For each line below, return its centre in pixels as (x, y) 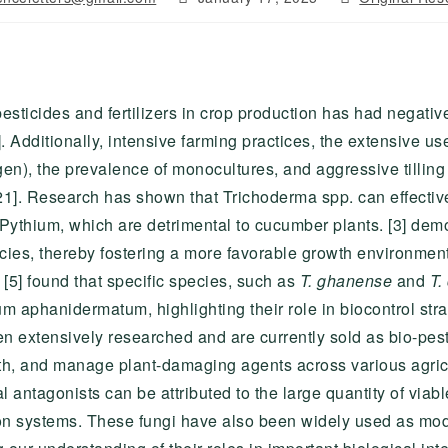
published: (212, 15)
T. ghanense (345, 280)
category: (371, 15)
